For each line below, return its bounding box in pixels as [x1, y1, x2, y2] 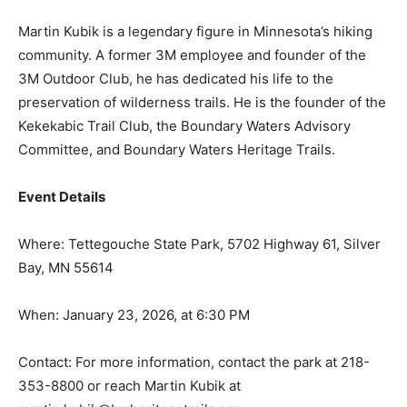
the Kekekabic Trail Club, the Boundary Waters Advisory [18, 107, 375, 125]
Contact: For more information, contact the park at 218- [18, 343, 370, 362]
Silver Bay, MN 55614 [18, 249, 158, 267]
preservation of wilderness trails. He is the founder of [18, 84, 362, 102]
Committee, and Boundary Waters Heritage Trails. [18, 131, 335, 149]
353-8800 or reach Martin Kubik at [18, 367, 241, 385]
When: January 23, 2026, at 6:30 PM [18, 296, 250, 314]
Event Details [18, 178, 105, 196]
